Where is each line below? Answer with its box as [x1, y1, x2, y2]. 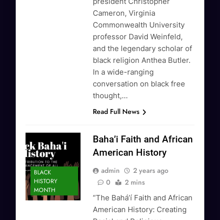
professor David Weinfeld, [93, 32, 183, 42]
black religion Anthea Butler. [93, 55, 191, 65]
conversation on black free [93, 79, 186, 89]
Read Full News [93, 107, 140, 117]
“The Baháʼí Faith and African [93, 193, 193, 203]
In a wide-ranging [93, 67, 154, 77]
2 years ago [133, 165, 169, 176]
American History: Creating [93, 205, 187, 215]
